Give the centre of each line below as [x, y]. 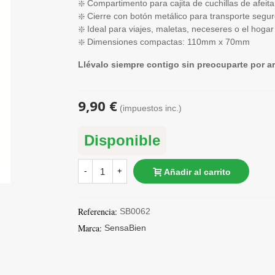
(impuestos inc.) [151, 108]
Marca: [90, 228]
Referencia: [98, 211]
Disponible [122, 140]
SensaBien [125, 228]
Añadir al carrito [197, 172]
